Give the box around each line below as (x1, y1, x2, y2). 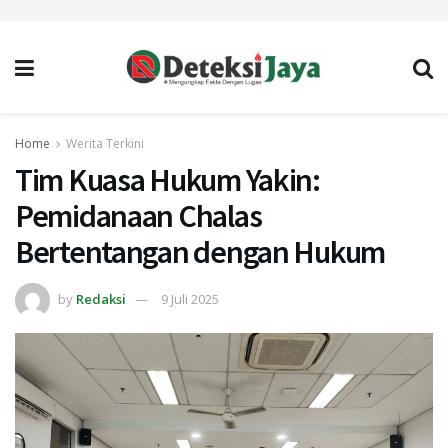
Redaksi (76, 289, 126, 308)
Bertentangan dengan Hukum (15, 232, 385, 272)
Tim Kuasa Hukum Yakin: (15, 160, 320, 200)
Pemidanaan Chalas (15, 196, 262, 236)
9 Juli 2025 (161, 289, 219, 308)
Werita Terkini (66, 135, 144, 152)
